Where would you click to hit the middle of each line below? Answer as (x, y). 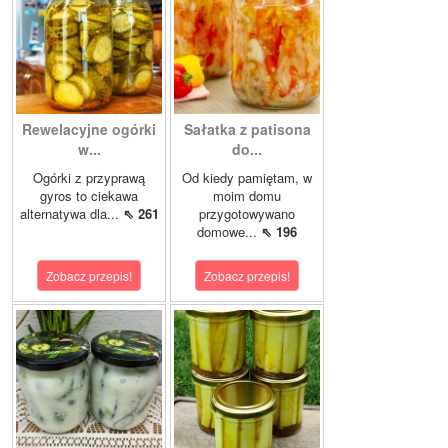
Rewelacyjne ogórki (89, 129)
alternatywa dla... (71, 214)
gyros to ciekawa (89, 196)
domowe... (229, 232)
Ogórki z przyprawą (89, 178)
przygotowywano (247, 214)
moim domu (247, 196)
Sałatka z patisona (247, 129)
